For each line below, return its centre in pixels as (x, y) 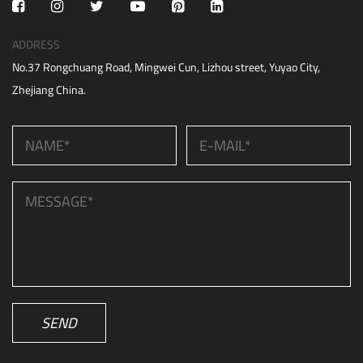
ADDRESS (36, 45)
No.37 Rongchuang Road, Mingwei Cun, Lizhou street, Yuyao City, (166, 67)
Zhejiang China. (49, 90)
